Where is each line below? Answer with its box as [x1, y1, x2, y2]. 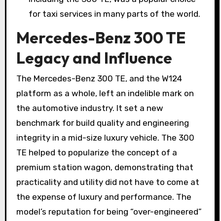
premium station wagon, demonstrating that [16, 162, 193, 173]
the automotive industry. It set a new [16, 103, 163, 113]
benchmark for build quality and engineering [16, 118, 189, 128]
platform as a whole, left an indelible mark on [16, 88, 194, 99]
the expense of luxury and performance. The [16, 192, 191, 202]
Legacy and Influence [16, 47, 172, 68]
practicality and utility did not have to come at [16, 177, 199, 187]
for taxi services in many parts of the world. [29, 9, 201, 19]
